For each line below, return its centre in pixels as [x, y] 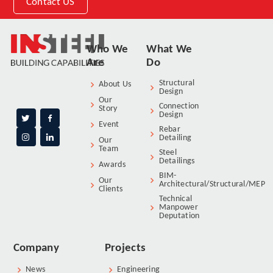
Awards [112, 165]
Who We [107, 49]
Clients [111, 189]
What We [169, 49]
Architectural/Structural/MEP [212, 184]
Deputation [179, 216]
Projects [125, 248]
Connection [179, 106]
